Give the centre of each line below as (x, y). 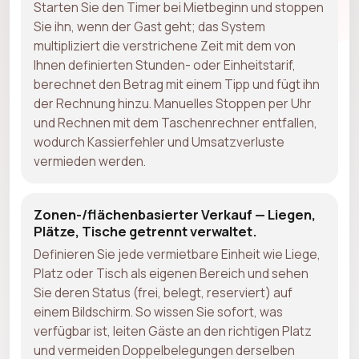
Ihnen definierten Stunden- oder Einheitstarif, (165, 65)
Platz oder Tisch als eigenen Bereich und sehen (171, 273)
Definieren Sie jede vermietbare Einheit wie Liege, (177, 254)
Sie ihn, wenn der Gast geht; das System (149, 26)
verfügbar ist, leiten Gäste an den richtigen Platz (173, 331)
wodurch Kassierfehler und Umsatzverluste (159, 141)
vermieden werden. (90, 161)
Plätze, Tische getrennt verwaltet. (145, 231)
